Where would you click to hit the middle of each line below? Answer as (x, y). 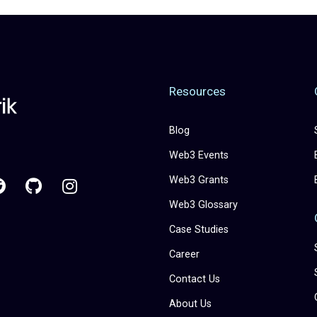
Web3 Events (199, 155)
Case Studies (199, 229)
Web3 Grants (199, 180)
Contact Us (195, 279)
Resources (197, 91)
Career (184, 254)
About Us (190, 304)
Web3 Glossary (203, 204)
